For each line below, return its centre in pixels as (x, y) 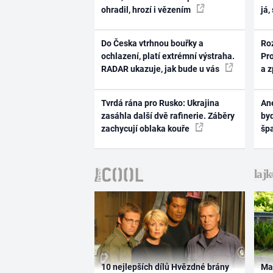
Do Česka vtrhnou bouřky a (152, 44)
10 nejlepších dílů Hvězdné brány (165, 267)
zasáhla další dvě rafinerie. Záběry (168, 115)
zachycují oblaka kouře (146, 128)
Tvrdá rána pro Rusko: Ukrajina (160, 103)
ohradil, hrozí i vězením (147, 9)
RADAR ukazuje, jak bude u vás (161, 69)
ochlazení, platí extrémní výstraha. (168, 56)
